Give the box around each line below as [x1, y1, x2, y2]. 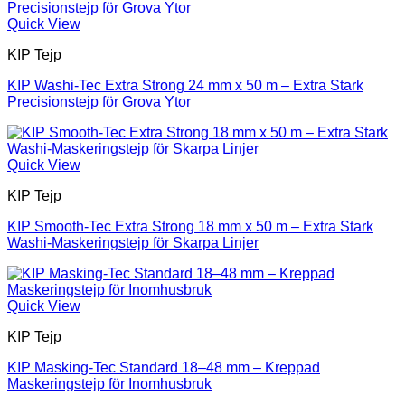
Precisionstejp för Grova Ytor [7, 94, 191, 110]
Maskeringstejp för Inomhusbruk [7, 376, 212, 392]
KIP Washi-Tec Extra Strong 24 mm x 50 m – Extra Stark [7, 78, 363, 94]
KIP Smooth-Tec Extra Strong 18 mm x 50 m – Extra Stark [7, 219, 373, 235]
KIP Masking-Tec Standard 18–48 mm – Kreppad [7, 360, 320, 376]
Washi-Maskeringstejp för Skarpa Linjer [7, 235, 259, 251]
